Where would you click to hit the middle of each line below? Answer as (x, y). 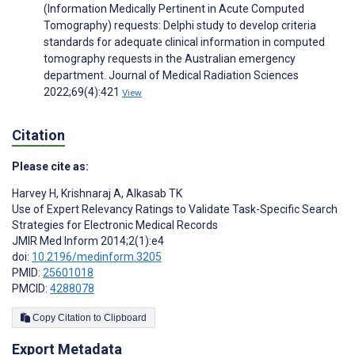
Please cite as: (50, 166)
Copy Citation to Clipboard (125, 317)
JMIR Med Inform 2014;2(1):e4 (88, 240)
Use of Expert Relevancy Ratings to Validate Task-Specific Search (175, 209)
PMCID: (31, 288)
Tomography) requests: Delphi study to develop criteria (180, 26)
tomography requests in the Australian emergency (170, 59)
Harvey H (34, 193)
